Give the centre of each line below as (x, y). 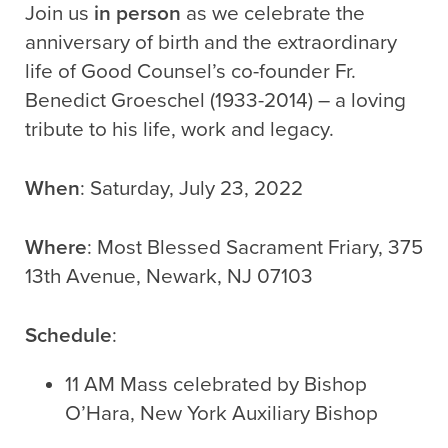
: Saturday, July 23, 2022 (191, 188)
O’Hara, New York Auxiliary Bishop (221, 413)
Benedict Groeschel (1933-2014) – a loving (215, 100)
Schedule (68, 335)
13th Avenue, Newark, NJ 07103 (169, 276)
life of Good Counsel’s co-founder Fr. (190, 71)
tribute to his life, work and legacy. (179, 129)
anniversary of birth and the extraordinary (211, 42)
